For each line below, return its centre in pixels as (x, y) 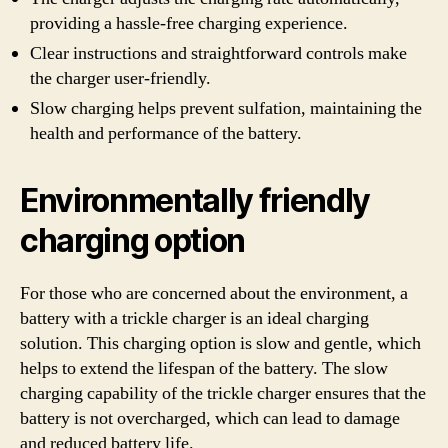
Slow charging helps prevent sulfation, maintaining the (226, 108)
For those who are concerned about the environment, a (214, 293)
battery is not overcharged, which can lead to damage (210, 418)
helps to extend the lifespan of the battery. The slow (204, 368)
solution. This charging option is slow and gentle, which (220, 343)
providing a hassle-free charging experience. (189, 23)
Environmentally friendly (195, 200)
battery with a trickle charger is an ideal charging (194, 318)
